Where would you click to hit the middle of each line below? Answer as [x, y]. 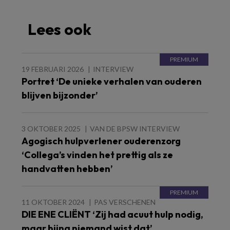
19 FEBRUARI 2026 [53, 69]
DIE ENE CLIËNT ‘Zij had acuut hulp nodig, [112, 214]
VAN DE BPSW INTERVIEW [135, 128]
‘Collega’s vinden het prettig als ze [97, 155]
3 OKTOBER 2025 [51, 128]
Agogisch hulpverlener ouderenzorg [101, 141]
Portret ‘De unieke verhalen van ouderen [112, 81]
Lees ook [60, 29]
